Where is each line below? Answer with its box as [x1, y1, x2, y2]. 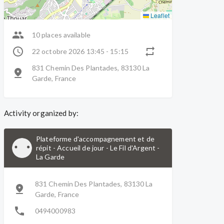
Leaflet [148, 11, 169, 19]
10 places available [32, 30, 90, 39]
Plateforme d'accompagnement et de [36, 134, 154, 143]
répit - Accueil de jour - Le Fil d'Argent [36, 143, 156, 152]
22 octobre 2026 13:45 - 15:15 [32, 47, 128, 55]
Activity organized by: [4, 108, 79, 117]
